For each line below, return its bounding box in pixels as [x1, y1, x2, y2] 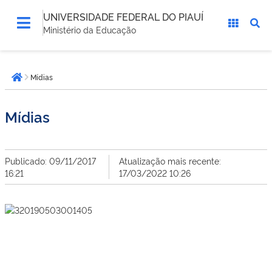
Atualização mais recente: [119, 155, 222, 166]
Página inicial [16, 76, 81, 90]
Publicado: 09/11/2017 [5, 155, 96, 166]
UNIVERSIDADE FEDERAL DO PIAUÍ [43, 10, 203, 23]
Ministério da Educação [43, 24, 136, 35]
